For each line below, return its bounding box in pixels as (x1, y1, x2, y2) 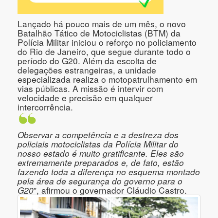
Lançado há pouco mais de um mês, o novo (18, 17, 186, 30)
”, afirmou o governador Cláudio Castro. (34, 184, 187, 197)
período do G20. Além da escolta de (18, 54, 157, 67)
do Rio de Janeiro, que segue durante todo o (18, 45, 191, 57)
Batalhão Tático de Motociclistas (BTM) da (18, 26, 181, 39)
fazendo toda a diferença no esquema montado (18, 165, 200, 178)
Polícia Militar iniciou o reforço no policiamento (18, 36, 197, 48)
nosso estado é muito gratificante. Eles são (18, 147, 184, 160)
